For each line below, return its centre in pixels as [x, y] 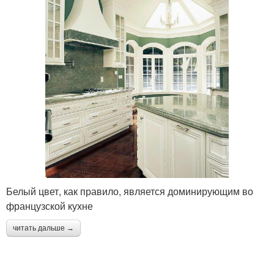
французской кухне [50, 206]
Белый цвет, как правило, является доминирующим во [130, 191]
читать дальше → [43, 228]
